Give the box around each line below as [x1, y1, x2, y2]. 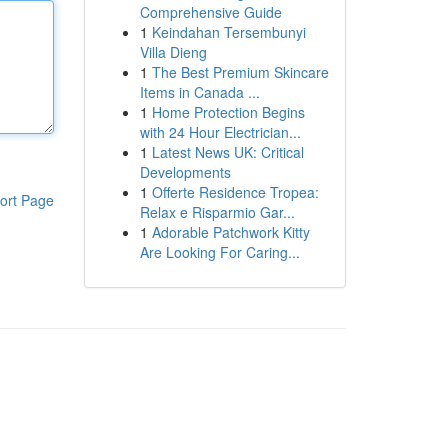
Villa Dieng [139, 42, 207, 62]
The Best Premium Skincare [151, 62, 329, 82]
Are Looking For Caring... [139, 242, 300, 262]
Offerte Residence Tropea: [151, 182, 319, 202]
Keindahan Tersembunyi [151, 22, 306, 42]
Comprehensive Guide [139, 2, 282, 22]
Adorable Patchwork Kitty [151, 222, 310, 242]
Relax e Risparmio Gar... [139, 202, 295, 222]
